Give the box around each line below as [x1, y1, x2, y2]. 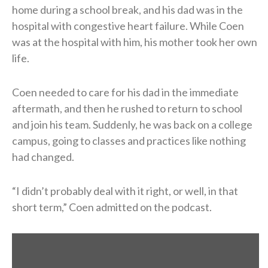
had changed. [12, 150, 74, 164]
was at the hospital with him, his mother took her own [12, 35, 257, 49]
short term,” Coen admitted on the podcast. [12, 200, 212, 214]
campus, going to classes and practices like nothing [12, 134, 246, 148]
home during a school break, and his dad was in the [12, 3, 243, 17]
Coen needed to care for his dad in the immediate [12, 86, 239, 99]
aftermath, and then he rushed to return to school [12, 102, 242, 115]
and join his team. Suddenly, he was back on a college [12, 118, 252, 132]
